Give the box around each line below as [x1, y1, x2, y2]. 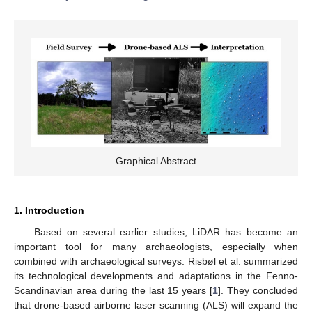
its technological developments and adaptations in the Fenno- [14, 270, 298, 281]
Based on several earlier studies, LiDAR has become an [33, 226, 298, 237]
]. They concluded [218, 284, 299, 296]
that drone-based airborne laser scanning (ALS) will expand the [14, 299, 298, 311]
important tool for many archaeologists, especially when [14, 240, 298, 252]
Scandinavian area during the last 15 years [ [14, 284, 213, 296]
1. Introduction [14, 204, 84, 216]
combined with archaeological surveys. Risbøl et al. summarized [14, 255, 298, 267]
